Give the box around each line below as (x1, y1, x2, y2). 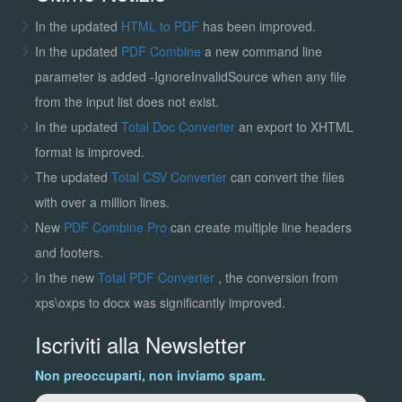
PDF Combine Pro (63, 218, 170, 237)
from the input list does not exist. (34, 92, 219, 111)
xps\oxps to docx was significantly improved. (34, 293, 285, 312)
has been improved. (198, 17, 316, 36)
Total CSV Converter (110, 168, 227, 187)
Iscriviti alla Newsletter (34, 328, 246, 361)
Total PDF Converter (97, 268, 218, 287)
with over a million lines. (34, 193, 170, 212)
